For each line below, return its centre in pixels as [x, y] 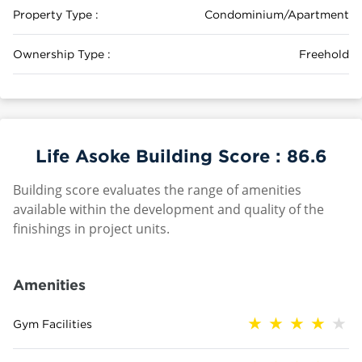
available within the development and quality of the [168, 209]
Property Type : [56, 14]
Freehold [324, 54]
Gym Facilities [53, 324]
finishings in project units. [91, 229]
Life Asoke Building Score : [161, 156]
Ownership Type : [62, 54]
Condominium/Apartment [277, 14]
